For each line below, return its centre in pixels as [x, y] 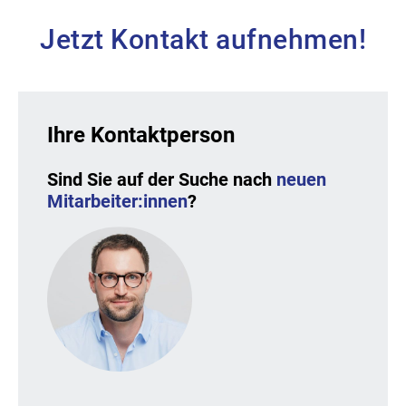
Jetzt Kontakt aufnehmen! [203, 39]
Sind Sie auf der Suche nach [162, 179]
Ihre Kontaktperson [141, 135]
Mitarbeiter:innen [117, 201]
